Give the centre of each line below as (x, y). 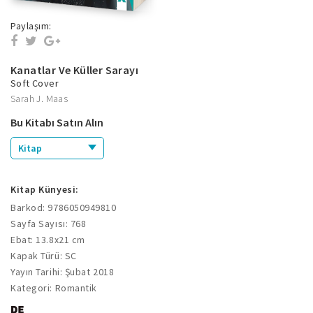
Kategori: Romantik (54, 288)
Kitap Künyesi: (45, 190)
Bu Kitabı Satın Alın (57, 123)
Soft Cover (35, 83)
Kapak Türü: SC (44, 256)
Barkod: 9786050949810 (64, 208)
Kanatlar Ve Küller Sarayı (74, 70)
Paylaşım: (31, 26)
